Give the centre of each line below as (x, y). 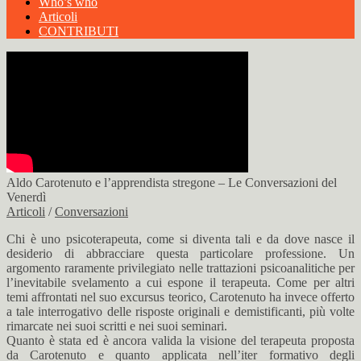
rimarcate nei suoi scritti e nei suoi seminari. (117, 326)
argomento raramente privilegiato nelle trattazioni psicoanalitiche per (180, 268)
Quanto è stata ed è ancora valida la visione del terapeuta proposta (180, 340)
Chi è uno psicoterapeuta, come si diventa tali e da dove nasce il (180, 239)
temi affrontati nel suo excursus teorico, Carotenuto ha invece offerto (180, 297)
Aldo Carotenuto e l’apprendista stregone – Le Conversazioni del (172, 183)
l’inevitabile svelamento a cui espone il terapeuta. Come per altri (180, 282)
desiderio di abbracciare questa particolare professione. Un (180, 253)
